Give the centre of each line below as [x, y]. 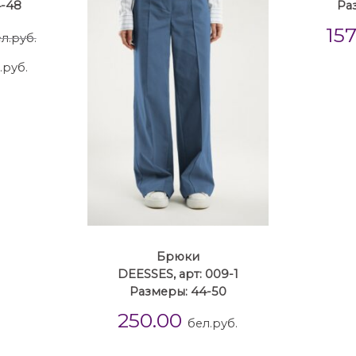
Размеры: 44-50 [178, 291]
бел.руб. [213, 323]
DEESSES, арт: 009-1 [178, 274]
